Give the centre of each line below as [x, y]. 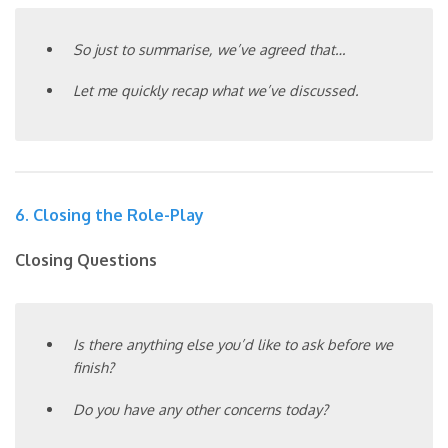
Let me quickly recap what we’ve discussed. [216, 90]
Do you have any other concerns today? [201, 408]
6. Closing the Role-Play [109, 215]
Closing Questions [86, 260]
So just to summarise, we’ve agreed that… [209, 48]
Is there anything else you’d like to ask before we [233, 344]
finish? [94, 367]
